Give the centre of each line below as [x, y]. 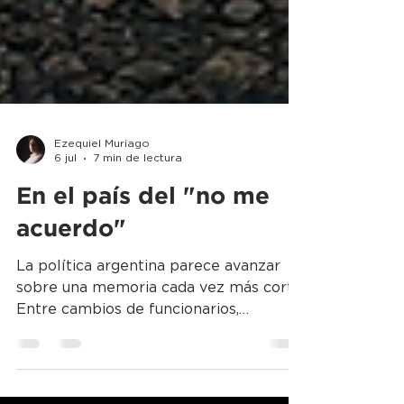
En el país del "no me [143, 230]
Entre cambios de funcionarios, [128, 342]
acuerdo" [71, 262]
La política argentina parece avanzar [148, 298]
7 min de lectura [138, 190]
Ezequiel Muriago [102, 176]
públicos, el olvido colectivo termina [147, 385]
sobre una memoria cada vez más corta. [160, 320]
